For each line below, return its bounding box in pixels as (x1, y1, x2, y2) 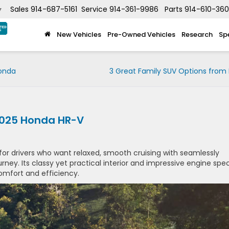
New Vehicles (57, 29, 101, 39)
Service (81, 4, 107, 15)
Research (181, 29, 213, 39)
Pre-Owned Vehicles (107, 29, 175, 39)
